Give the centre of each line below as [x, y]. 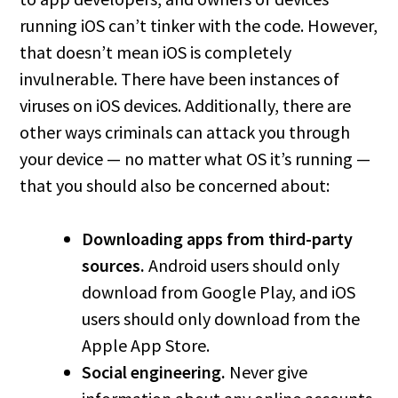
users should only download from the [221, 318]
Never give [267, 372]
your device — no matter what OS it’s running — [195, 159]
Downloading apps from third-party [218, 239]
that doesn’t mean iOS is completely [156, 52]
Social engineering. [154, 372]
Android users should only [243, 265]
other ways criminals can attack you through [185, 132]
